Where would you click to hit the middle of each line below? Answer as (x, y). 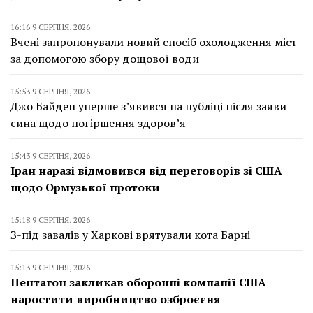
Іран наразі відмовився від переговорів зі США (146, 171)
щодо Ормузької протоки (85, 188)
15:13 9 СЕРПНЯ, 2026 (50, 268)
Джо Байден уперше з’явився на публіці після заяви (148, 107)
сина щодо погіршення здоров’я (98, 123)
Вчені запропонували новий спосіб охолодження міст (154, 42)
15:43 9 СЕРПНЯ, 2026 (50, 156)
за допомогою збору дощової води (105, 59)
